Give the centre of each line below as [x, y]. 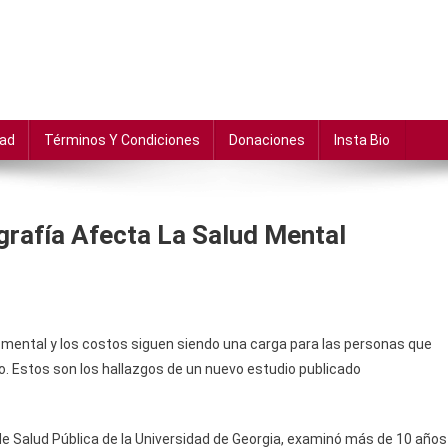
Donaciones [267, 140]
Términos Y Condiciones [122, 140]
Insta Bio [362, 140]
